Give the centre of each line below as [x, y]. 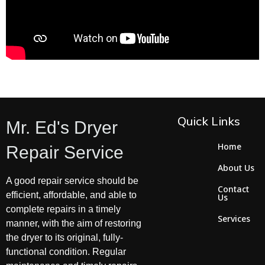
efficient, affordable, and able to [71, 195]
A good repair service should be [72, 180]
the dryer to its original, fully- [64, 237]
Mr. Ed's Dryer [62, 127]
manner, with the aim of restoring [74, 223]
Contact [234, 189]
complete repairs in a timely [63, 209]
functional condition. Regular [66, 251]
